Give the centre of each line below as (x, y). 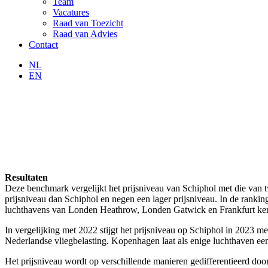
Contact (43, 45)
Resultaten (26, 177)
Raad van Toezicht (88, 23)
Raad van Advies (85, 34)
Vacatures (71, 12)
